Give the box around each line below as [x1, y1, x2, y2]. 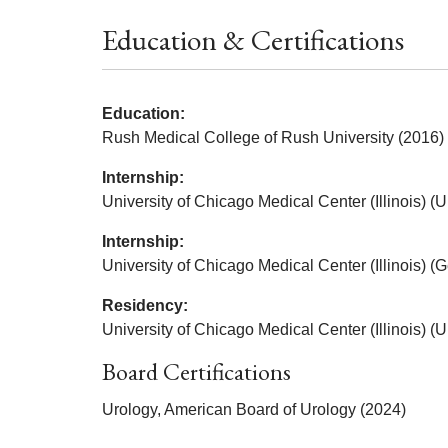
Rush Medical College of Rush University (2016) [102, 128, 444, 146]
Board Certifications [102, 355, 291, 387]
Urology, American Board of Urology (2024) [102, 400, 406, 418]
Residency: [102, 296, 188, 314]
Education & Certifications [102, 20, 404, 59]
